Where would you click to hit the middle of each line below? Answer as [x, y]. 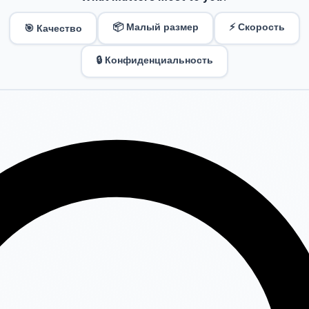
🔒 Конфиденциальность [154, 60]
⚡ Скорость [257, 27]
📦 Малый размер [156, 27]
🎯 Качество [53, 29]
